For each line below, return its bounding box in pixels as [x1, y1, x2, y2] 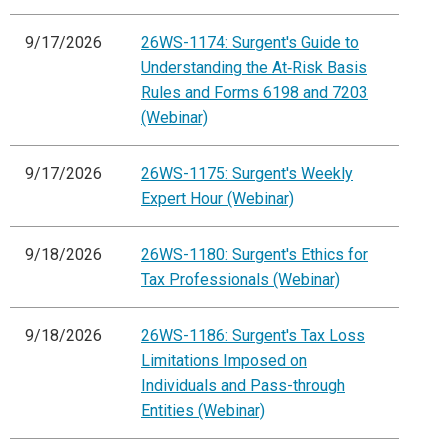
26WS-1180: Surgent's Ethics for [141, 245, 368, 265]
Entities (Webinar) [141, 401, 265, 421]
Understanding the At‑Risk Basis [141, 58, 367, 78]
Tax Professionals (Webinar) [141, 270, 340, 290]
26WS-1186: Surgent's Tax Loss [141, 326, 365, 346]
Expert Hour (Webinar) [141, 189, 294, 209]
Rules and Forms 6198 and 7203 [141, 83, 368, 103]
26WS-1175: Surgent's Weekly [141, 164, 353, 184]
